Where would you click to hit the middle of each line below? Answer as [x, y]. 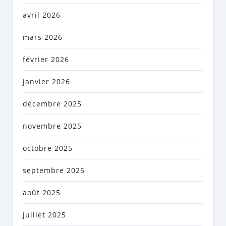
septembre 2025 [54, 171]
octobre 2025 [48, 148]
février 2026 [46, 60]
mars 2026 [43, 37]
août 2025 [42, 193]
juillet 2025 [44, 215]
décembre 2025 [52, 104]
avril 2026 [42, 15]
